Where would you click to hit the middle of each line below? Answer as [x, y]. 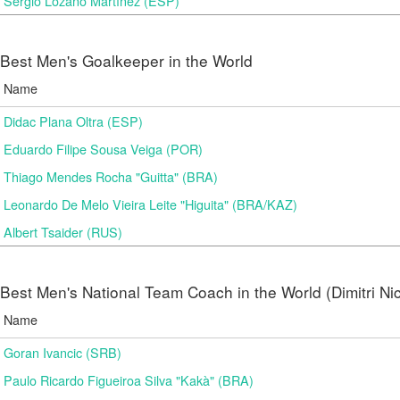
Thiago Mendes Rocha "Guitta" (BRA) [111, 176]
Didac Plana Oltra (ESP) [73, 121]
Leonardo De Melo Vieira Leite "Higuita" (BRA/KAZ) [150, 204]
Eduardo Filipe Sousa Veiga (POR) [103, 149]
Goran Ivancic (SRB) [62, 352]
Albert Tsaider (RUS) [63, 232]
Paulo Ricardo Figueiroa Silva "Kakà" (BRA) [129, 380]
